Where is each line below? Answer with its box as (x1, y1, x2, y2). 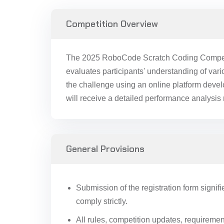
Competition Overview (66, 18, 158, 30)
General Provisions (66, 143, 144, 155)
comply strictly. (76, 197, 127, 205)
